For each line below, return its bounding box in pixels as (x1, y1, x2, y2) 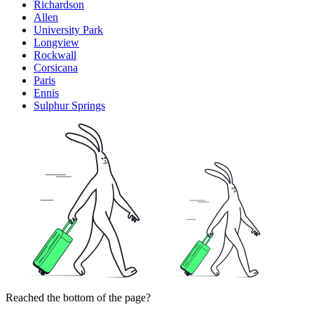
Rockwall (34, 48, 76, 61)
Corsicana (34, 61, 78, 74)
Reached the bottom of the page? (6, 291, 151, 303)
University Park (34, 23, 103, 36)
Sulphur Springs (34, 99, 105, 111)
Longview (34, 36, 79, 48)
